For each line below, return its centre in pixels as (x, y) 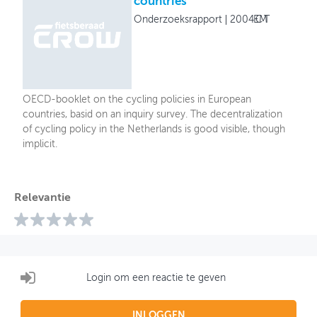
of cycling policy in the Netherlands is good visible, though (154, 130)
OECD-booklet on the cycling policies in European (137, 100)
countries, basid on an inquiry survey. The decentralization (153, 115)
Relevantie (42, 198)
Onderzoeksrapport (178, 19)
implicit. (40, 145)
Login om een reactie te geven (156, 278)
